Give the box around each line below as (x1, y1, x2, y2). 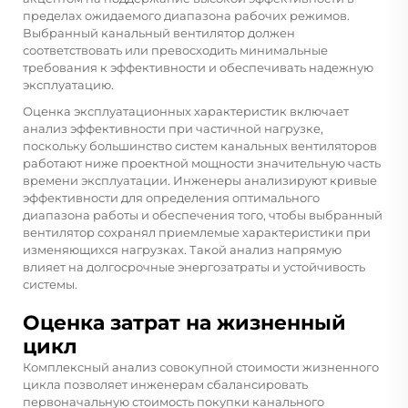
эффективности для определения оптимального (23, 189, 320, 205)
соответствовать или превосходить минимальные (23, 42, 328, 57)
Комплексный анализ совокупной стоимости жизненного (23, 359, 379, 374)
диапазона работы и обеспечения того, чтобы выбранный (23, 207, 382, 222)
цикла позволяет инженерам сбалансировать (23, 376, 308, 392)
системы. (23, 276, 77, 291)
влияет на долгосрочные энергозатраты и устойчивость (23, 259, 365, 274)
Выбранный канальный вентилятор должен (23, 25, 295, 40)
